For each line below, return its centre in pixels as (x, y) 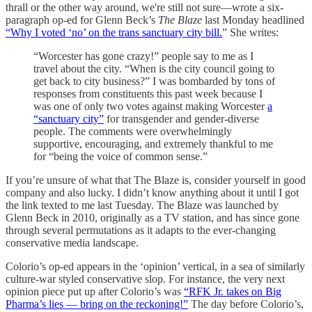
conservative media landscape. (72, 242)
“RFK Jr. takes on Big (233, 291)
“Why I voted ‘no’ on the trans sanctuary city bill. (114, 32)
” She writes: (250, 32)
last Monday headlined (253, 19)
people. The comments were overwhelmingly (133, 131)
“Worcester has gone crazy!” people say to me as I (143, 56)
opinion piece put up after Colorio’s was (95, 291)
